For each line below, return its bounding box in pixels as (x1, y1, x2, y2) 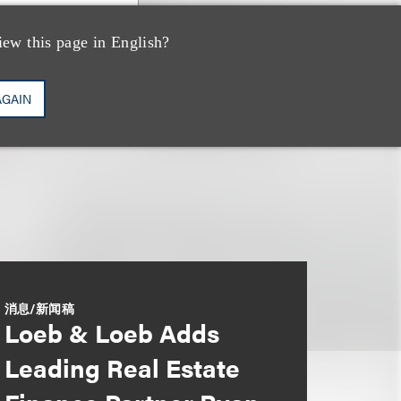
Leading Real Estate (4, 349, 240, 385)
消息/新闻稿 (4, 299, 74, 317)
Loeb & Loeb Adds (4, 314, 219, 350)
